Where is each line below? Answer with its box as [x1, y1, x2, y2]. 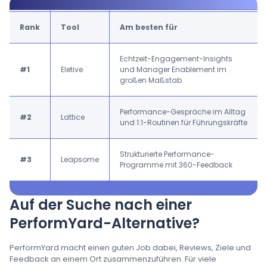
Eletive [61, 64, 83, 74]
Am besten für [120, 22, 178, 32]
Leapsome [61, 154, 99, 164]
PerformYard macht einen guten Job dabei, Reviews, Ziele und [10, 242, 251, 253]
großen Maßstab [120, 75, 182, 85]
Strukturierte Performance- [120, 149, 215, 159]
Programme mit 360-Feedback [120, 160, 232, 170]
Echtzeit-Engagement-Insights [120, 54, 232, 64]
